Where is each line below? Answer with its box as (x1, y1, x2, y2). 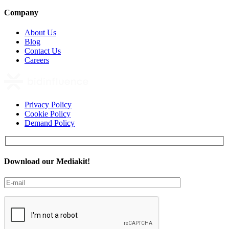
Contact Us (25, 47, 61, 56)
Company (4, 8, 38, 17)
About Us (25, 28, 56, 37)
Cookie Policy (25, 109, 71, 119)
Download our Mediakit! (4, 157, 90, 166)
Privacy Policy (25, 100, 72, 109)
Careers (25, 56, 49, 65)
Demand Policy (25, 119, 75, 128)
